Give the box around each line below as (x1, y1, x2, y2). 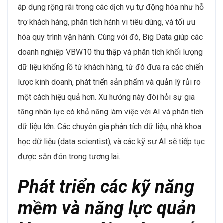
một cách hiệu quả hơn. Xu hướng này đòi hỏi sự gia (18, 92, 195, 102)
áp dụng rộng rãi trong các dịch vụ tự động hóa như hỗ (18, 2, 204, 12)
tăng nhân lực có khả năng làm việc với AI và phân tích (18, 107, 203, 116)
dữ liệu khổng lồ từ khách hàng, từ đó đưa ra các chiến (18, 62, 203, 72)
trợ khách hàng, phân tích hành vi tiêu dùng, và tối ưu (18, 17, 195, 27)
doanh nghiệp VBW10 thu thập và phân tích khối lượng (18, 47, 203, 57)
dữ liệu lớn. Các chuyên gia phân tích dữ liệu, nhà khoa (18, 121, 201, 131)
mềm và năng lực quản (18, 197, 196, 219)
